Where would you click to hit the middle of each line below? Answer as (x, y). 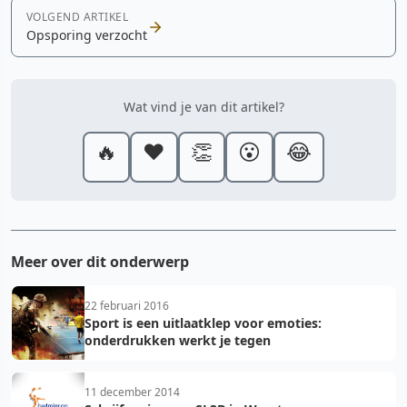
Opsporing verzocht (87, 35)
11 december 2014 (132, 392)
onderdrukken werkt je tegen (178, 340)
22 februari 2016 (127, 306)
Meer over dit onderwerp (100, 262)
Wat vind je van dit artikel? (203, 107)
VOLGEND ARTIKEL (78, 17)
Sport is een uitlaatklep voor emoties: (203, 323)
